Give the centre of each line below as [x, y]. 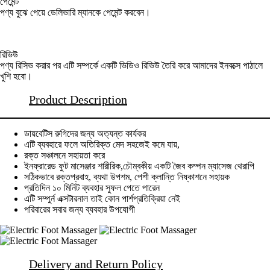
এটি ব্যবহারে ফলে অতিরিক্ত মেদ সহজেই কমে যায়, [102, 145]
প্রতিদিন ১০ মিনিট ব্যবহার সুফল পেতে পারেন [92, 188]
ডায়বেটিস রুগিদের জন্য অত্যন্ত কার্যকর [85, 134]
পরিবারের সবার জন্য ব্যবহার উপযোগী [80, 210]
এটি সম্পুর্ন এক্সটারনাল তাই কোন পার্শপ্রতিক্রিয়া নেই [102, 199]
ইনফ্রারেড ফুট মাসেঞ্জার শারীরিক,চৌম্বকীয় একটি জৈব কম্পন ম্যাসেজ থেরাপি [139, 166]
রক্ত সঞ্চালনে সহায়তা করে [64, 155]
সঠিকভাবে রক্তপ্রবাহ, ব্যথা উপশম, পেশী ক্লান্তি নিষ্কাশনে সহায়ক [127, 177]
